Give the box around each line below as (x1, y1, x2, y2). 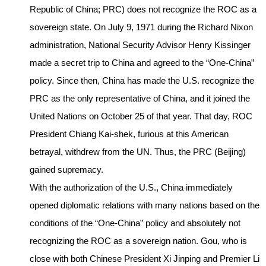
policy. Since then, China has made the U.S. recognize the (30, 75, 254, 86)
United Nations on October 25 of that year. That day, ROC (30, 111, 252, 122)
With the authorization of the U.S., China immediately (30, 182, 233, 193)
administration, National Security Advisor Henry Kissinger (30, 40, 251, 50)
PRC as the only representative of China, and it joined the (30, 93, 250, 104)
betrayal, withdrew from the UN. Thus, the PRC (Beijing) (30, 147, 246, 157)
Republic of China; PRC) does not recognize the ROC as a (30, 4, 256, 15)
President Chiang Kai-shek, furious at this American (30, 129, 229, 140)
